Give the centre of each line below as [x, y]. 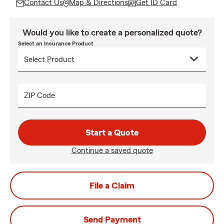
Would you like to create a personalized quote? [112, 32]
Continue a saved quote [112, 150]
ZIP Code [39, 95]
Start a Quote [112, 132]
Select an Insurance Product [56, 43]
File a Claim [112, 185]
